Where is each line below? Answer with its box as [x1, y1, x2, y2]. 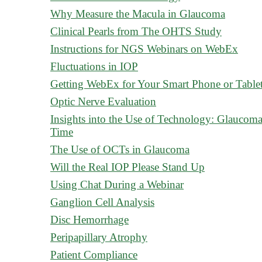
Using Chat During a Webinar [50, 178, 184, 191]
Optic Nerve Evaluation [50, 95, 156, 108]
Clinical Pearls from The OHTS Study [50, 25, 222, 37]
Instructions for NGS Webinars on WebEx [50, 43, 238, 55]
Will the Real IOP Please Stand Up [50, 161, 205, 173]
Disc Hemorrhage [50, 213, 129, 226]
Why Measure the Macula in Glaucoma [50, 8, 225, 20]
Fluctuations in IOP [50, 60, 138, 73]
